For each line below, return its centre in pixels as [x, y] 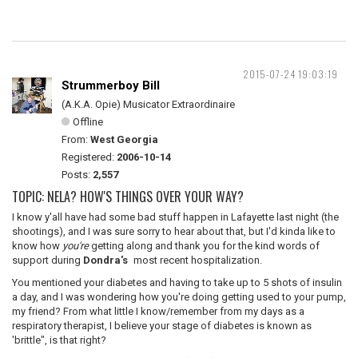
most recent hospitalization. [197, 260]
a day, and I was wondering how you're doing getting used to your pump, [179, 297]
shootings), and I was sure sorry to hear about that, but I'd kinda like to [174, 231]
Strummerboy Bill [111, 86]
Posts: [77, 175]
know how [37, 246]
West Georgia [124, 139]
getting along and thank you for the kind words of [204, 246]
